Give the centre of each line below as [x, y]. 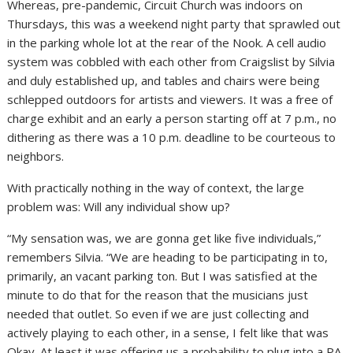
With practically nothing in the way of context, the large [156, 188]
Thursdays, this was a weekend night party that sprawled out [174, 24]
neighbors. [36, 156]
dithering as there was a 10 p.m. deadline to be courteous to [172, 137]
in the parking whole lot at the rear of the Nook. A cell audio [167, 43]
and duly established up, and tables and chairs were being [164, 81]
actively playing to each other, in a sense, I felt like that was [168, 333]
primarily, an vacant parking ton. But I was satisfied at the [163, 276]
